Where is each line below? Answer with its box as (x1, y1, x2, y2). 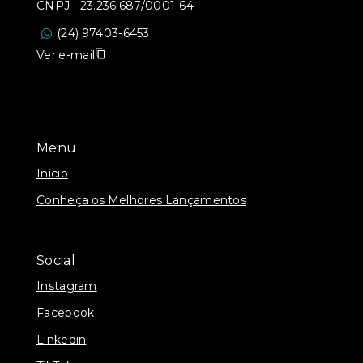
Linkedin (36, 331, 87, 347)
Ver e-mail (36, 47, 96, 62)
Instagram (36, 278, 97, 293)
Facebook (36, 305, 95, 320)
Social (36, 253, 75, 268)
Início (36, 165, 68, 181)
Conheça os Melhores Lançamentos (36, 192, 247, 207)
